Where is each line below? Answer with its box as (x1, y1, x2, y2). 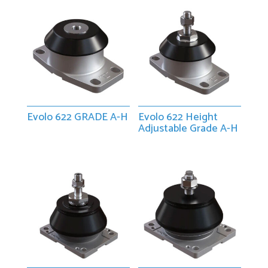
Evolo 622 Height (138, 108, 218, 126)
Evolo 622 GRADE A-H (26, 108, 128, 126)
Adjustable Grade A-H (138, 119, 239, 138)
